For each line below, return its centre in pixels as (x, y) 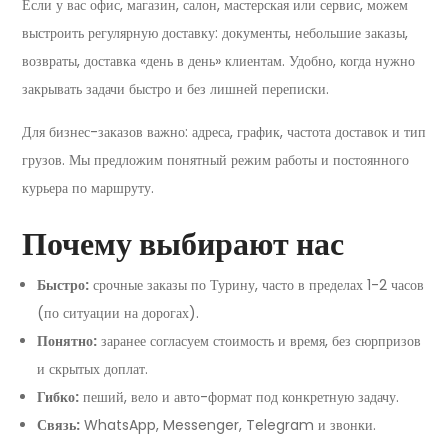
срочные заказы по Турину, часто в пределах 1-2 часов (256, 284)
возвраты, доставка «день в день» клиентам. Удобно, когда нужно (218, 60)
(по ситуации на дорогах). (118, 312)
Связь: (58, 424)
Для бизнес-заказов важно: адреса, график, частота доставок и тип (224, 131)
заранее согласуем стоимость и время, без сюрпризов (259, 340)
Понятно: (67, 340)
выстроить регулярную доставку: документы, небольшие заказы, (215, 32)
